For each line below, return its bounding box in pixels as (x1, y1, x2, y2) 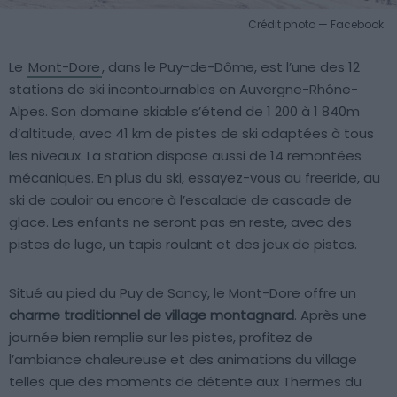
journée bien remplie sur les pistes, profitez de (9, 328, 313, 347)
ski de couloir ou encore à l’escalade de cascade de (9, 191, 352, 210)
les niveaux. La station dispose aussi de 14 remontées (9, 146, 362, 166)
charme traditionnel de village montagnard (9, 306, 294, 325)
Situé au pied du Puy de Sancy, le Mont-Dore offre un (9, 284, 356, 303)
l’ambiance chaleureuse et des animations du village (9, 350, 357, 370)
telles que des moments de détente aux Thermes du (9, 372, 362, 392)
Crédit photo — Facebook (248, 17, 384, 33)
